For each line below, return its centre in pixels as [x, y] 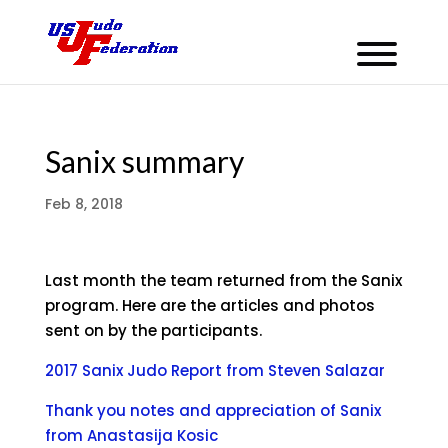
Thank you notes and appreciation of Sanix [212, 410]
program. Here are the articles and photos [209, 305]
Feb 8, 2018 [83, 204]
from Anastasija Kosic [131, 435]
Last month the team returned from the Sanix [223, 280]
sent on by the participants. [153, 330]
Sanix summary [144, 161]
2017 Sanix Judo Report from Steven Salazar [214, 370]
